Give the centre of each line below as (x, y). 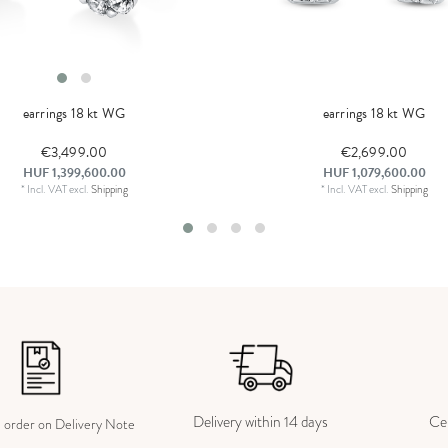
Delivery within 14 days (261, 421)
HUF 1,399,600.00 (74, 173)
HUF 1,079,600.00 (374, 173)
